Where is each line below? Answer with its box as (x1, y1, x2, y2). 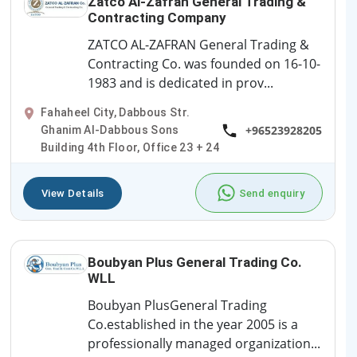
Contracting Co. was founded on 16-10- (88, 55, 320, 73)
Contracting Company (88, 10, 226, 26)
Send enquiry (238, 186, 304, 199)
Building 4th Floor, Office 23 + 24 (41, 141, 219, 155)
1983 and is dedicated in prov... (88, 74, 273, 92)
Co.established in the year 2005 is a (88, 316, 298, 334)
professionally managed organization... (88, 335, 320, 353)
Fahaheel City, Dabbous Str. (41, 106, 190, 120)
